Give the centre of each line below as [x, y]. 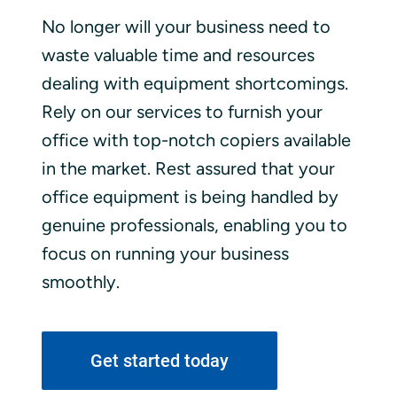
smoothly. [80, 281]
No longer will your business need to [186, 26]
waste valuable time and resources [178, 54]
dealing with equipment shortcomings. [195, 83]
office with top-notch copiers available [196, 140]
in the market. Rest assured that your [188, 168]
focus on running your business [165, 253]
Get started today [159, 360]
